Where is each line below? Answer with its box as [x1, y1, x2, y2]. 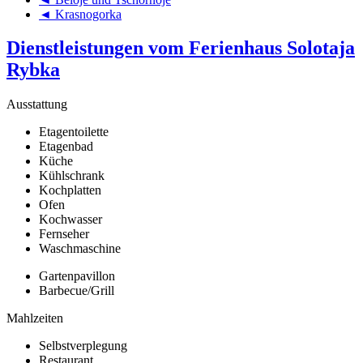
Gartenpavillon [39, 269, 115, 284]
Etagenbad [39, 139, 93, 154]
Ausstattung [6, 97, 67, 112]
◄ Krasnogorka [39, 6, 122, 21]
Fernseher [39, 227, 89, 241]
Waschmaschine [39, 241, 121, 256]
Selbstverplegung [39, 339, 127, 353]
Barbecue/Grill [39, 284, 114, 298]
